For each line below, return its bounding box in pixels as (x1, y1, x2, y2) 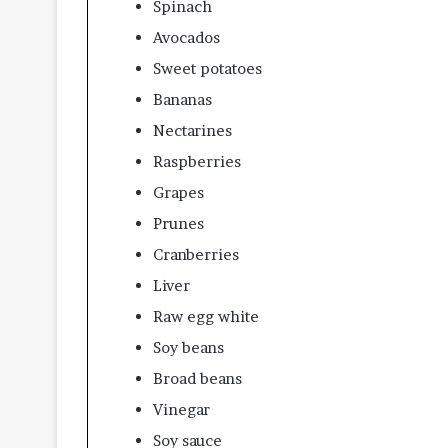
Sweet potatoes (153, 58, 262, 78)
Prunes (153, 213, 204, 233)
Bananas (153, 89, 212, 109)
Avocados (153, 27, 220, 47)
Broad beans (153, 368, 242, 388)
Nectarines (153, 120, 232, 140)
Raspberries (153, 151, 241, 171)
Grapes (153, 182, 204, 202)
